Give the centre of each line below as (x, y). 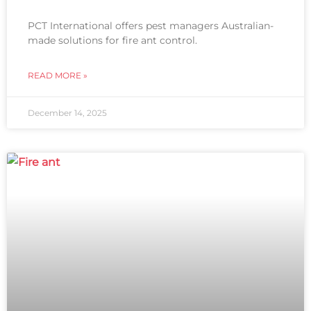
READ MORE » (58, 76)
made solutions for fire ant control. (112, 41)
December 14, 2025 (67, 113)
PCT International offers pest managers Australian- (151, 26)
